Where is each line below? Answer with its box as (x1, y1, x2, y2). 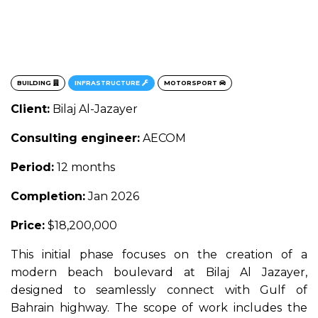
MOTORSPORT (164, 78, 219, 87)
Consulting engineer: (11, 131, 140, 145)
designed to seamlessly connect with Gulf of (11, 283, 307, 297)
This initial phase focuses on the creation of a (11, 247, 307, 261)
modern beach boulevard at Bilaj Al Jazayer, (11, 265, 307, 279)
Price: (11, 218, 45, 232)
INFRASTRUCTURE (75, 78, 142, 87)
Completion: (11, 189, 85, 203)
